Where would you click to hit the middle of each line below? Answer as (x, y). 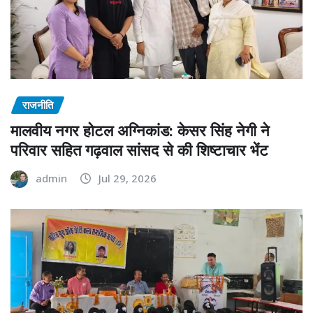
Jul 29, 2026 (128, 179)
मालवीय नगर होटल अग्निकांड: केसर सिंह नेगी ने (140, 130)
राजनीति (38, 104)
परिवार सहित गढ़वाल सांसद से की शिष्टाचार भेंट (139, 150)
